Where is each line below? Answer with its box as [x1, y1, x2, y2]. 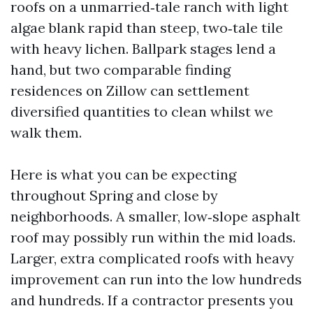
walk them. [10, 124, 82, 141]
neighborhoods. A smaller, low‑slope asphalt [10, 208, 300, 225]
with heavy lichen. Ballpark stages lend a [10, 40, 276, 57]
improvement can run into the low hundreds [10, 270, 302, 288]
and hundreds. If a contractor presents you [10, 291, 293, 309]
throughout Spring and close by [10, 187, 218, 204]
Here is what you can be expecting [10, 166, 236, 183]
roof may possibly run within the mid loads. [10, 228, 296, 246]
